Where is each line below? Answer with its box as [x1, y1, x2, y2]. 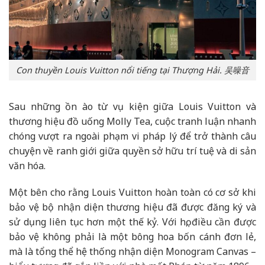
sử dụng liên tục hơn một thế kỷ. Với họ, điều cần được [9, 215, 256, 229]
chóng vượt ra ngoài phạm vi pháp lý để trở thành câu [9, 129, 256, 143]
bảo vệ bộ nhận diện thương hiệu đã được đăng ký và [9, 201, 256, 214]
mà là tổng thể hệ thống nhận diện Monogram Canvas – [9, 245, 256, 258]
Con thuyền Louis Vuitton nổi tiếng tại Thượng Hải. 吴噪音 [16, 64, 249, 76]
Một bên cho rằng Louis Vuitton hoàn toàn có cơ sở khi [9, 186, 256, 199]
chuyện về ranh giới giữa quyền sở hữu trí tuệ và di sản [9, 144, 256, 157]
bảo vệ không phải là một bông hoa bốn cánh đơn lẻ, [9, 230, 256, 244]
